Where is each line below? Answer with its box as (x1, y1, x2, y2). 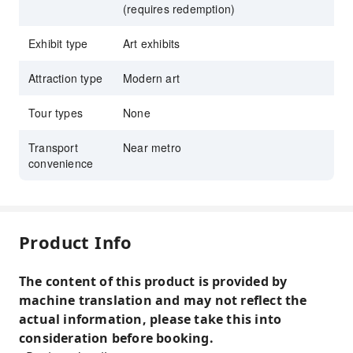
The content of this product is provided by (19, 273, 288, 290)
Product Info (19, 230, 132, 254)
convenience (28, 155, 94, 171)
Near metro (123, 139, 181, 155)
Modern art (123, 70, 180, 86)
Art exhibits (123, 35, 180, 51)
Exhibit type (28, 35, 88, 51)
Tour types (28, 105, 83, 121)
